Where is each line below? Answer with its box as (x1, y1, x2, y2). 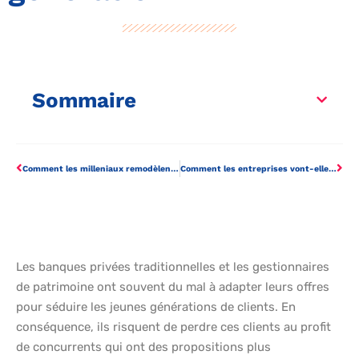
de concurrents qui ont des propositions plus (16, 340, 271, 355)
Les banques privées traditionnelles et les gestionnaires (16, 260, 329, 275)
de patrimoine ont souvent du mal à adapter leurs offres (16, 280, 329, 295)
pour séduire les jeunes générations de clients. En (16, 300, 296, 315)
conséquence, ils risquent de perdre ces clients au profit (16, 320, 331, 335)
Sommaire (32, 88, 136, 113)
